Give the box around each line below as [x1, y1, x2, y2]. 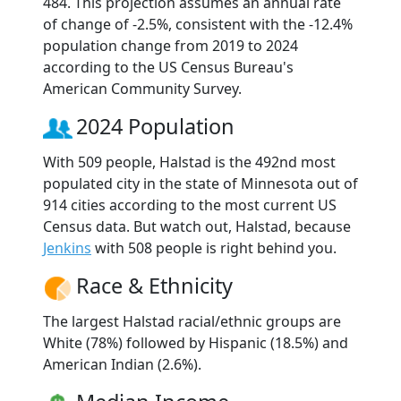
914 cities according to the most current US [43, 194, 337, 215]
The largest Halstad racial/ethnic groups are [43, 311, 341, 331]
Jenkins [43, 237, 91, 258]
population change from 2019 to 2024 [43, 35, 298, 55]
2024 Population [76, 111, 235, 141]
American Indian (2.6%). [43, 354, 201, 374]
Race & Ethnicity [76, 270, 233, 300]
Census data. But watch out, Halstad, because [43, 216, 351, 236]
